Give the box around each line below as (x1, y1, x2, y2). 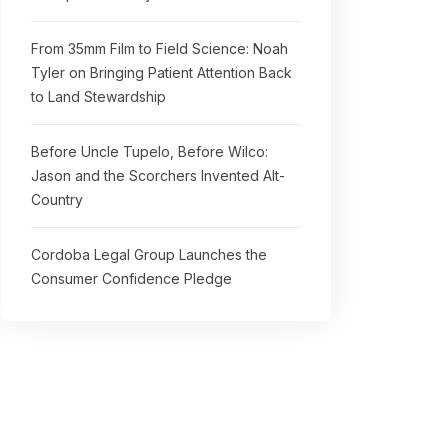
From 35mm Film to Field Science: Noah (31, 40, 288, 57)
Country (31, 191, 83, 208)
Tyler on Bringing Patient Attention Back (31, 64, 292, 81)
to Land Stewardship (31, 88, 166, 105)
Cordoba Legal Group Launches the (31, 246, 267, 263)
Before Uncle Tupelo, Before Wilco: (31, 143, 268, 160)
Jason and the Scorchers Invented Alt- (31, 167, 285, 184)
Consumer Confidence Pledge (31, 270, 232, 287)
